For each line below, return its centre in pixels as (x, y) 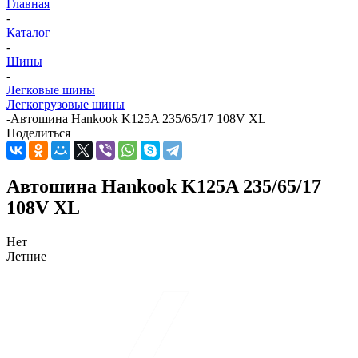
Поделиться (38, 133)
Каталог (28, 33)
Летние (26, 256)
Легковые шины (51, 90)
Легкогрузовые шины (66, 105)
